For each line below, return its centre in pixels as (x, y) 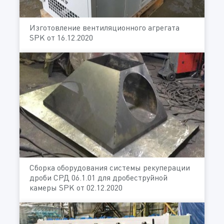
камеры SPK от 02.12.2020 (76, 187)
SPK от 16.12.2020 (61, 38)
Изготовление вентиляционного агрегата (104, 28)
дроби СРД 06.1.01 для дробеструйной (98, 177)
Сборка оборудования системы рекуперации (110, 167)
